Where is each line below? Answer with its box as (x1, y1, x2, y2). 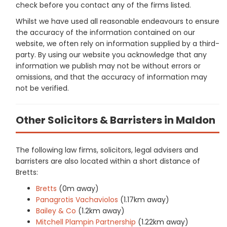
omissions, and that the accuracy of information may (16, 71, 207, 82)
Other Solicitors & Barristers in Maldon (16, 112, 215, 127)
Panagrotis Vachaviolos (36, 194, 118, 205)
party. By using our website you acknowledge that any (16, 49, 207, 60)
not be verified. (16, 83, 69, 93)
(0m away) (59, 183, 99, 194)
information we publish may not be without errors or (16, 60, 201, 71)
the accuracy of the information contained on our (16, 27, 195, 37)
